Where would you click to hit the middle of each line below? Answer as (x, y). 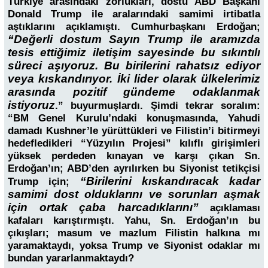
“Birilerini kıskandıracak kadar (170, 181)
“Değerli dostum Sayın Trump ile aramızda (134, 39)
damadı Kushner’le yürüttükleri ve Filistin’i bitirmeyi (134, 130)
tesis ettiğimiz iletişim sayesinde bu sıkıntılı (134, 52)
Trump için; (44, 181)
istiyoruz (31, 105)
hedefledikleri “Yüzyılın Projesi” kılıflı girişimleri (134, 143)
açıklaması (235, 208)
